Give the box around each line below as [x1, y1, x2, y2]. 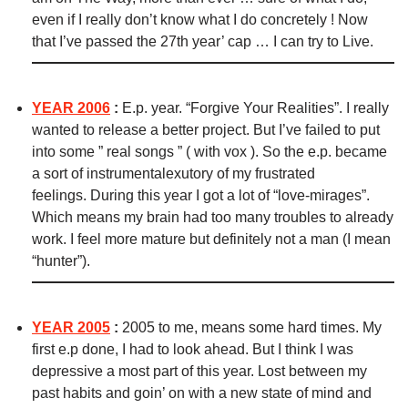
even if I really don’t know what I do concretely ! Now [32, 12, 368, 28]
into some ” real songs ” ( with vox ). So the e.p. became [32, 144, 387, 160]
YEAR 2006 [32, 100, 110, 117]
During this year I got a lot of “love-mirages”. [87, 188, 370, 204]
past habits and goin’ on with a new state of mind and [32, 385, 372, 402]
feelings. [32, 188, 87, 204]
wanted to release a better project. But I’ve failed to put [32, 122, 380, 138]
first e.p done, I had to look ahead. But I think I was [32, 342, 353, 358]
